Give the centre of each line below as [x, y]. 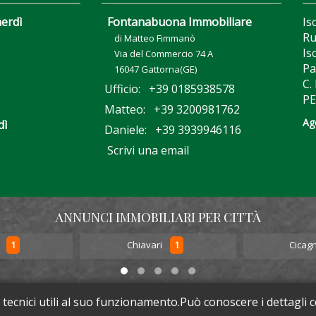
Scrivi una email [148, 151]
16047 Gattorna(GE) [156, 69]
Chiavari [146, 245]
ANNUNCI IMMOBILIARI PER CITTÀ [158, 218]
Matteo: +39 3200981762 [171, 110]
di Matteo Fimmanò [155, 38]
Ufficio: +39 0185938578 [168, 89]
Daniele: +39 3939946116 [171, 130]
